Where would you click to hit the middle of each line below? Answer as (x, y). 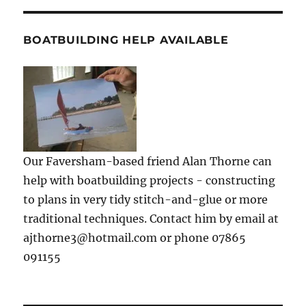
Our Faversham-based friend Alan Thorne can (148, 161)
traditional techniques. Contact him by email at (151, 218)
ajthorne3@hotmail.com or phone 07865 (135, 237)
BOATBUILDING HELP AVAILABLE (126, 40)
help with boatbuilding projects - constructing (150, 180)
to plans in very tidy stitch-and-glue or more (146, 199)
